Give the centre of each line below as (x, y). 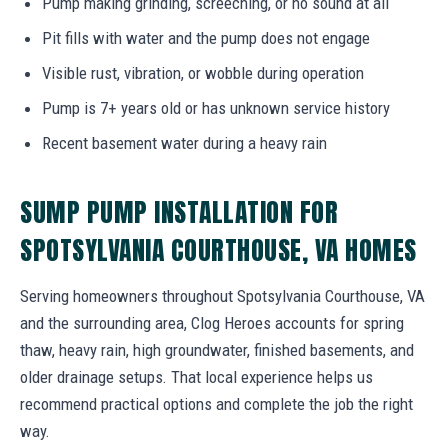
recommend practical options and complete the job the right (216, 403)
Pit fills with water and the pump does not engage (206, 37)
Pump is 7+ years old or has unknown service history (216, 107)
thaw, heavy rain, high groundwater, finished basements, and (217, 349)
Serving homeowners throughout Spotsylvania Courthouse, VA (222, 295)
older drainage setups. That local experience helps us (196, 376)
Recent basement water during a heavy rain (184, 142)
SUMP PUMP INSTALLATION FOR (179, 211)
